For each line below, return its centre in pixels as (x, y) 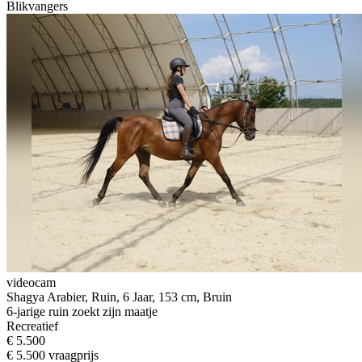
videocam (31, 282)
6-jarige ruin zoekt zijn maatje (82, 311)
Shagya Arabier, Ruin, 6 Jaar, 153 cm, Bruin (119, 297)
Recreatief (32, 326)
